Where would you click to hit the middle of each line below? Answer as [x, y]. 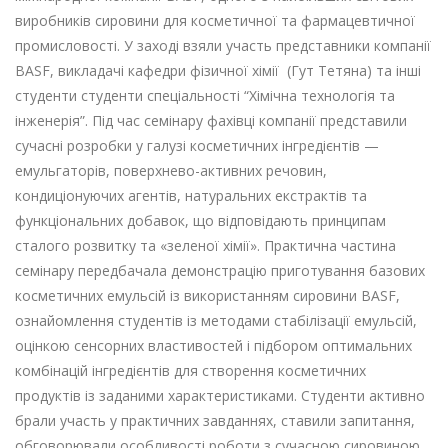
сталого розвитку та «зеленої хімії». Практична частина [205, 245]
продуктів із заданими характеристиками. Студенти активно [220, 395]
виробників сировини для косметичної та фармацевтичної [215, 20]
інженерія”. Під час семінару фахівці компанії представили [211, 120]
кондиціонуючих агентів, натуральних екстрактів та [191, 195]
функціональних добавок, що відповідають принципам [200, 220]
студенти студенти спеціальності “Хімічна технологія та [205, 95]
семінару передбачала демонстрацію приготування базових [220, 270]
